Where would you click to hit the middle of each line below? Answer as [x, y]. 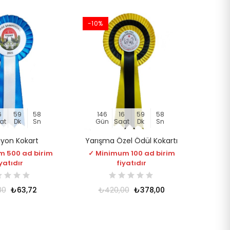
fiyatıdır [131, 163]
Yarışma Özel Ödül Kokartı [131, 140]
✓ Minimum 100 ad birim [131, 153]
